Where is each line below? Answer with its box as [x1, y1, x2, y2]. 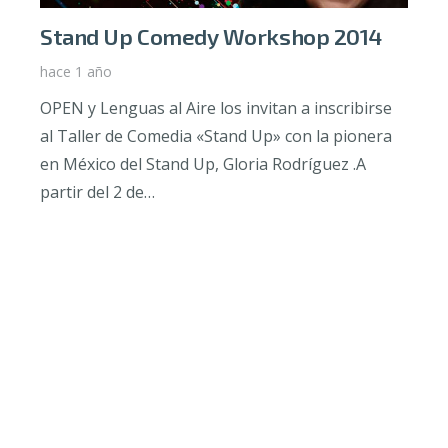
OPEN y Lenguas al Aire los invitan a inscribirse [40, 97, 392, 120]
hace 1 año [40, 62, 112, 82]
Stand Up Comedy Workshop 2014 [40, 23, 383, 51]
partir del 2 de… [40, 181, 155, 204]
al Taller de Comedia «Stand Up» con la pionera [40, 125, 392, 148]
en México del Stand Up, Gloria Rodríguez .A [40, 153, 366, 176]
